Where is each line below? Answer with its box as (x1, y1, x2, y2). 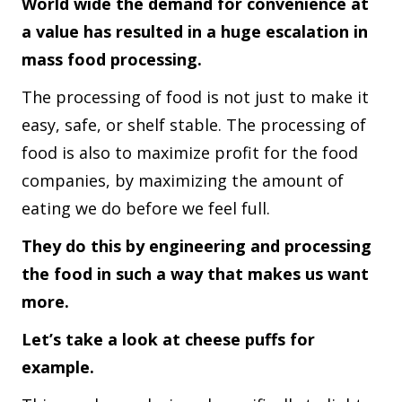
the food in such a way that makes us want (22, 262, 369, 284)
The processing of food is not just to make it (22, 85, 369, 108)
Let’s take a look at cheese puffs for (22, 328, 315, 350)
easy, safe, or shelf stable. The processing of (22, 113, 366, 135)
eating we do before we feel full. (22, 197, 275, 219)
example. (22, 355, 94, 378)
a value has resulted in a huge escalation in (22, 20, 368, 42)
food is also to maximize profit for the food (22, 141, 358, 163)
